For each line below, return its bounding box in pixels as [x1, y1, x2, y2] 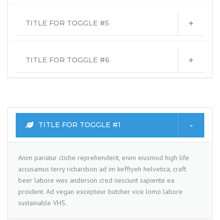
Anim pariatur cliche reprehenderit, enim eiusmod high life [18, 153, 189, 162]
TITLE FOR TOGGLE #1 [38, 120, 121, 129]
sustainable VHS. [18, 198, 67, 207]
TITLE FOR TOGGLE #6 [26, 55, 110, 64]
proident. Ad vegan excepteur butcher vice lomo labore [18, 187, 183, 196]
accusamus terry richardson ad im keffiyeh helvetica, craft [18, 165, 186, 173]
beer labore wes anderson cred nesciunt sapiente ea [18, 176, 174, 185]
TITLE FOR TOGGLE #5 [26, 19, 109, 27]
